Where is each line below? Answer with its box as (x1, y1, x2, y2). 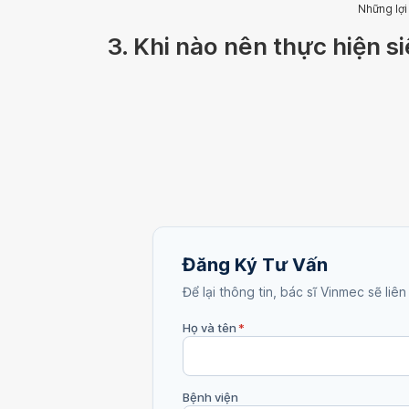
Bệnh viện (183, 389, 238, 404)
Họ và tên (183, 320, 236, 335)
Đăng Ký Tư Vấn (183, 253, 328, 276)
